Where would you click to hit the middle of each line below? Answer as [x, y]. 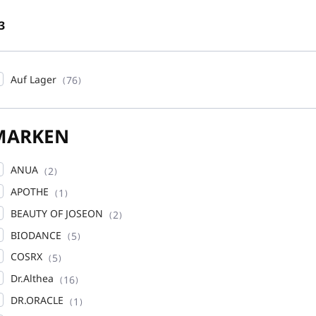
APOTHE [31, 192]
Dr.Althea [34, 279]
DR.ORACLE [38, 300]
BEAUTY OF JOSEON [58, 213]
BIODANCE [37, 235]
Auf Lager [35, 79]
